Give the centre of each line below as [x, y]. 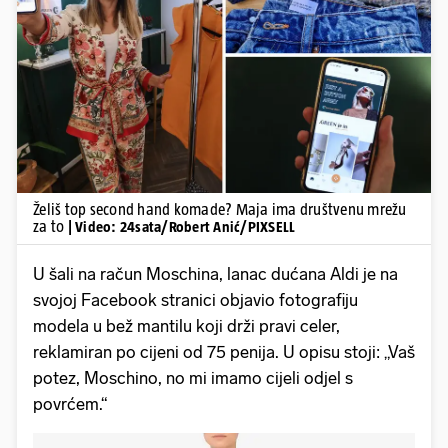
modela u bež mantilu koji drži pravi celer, [186, 325]
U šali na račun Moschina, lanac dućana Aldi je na [215, 273]
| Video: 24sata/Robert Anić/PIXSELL [181, 226]
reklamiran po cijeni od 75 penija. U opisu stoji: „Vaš [224, 351]
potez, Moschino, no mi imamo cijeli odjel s [193, 377]
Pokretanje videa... [224, 55]
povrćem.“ [70, 403]
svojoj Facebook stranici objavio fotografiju [195, 299]
